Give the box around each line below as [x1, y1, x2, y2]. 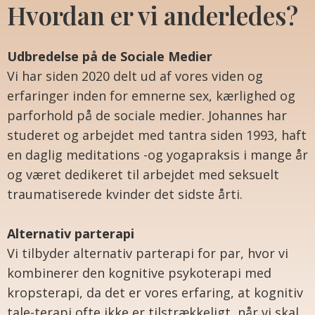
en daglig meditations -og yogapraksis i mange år [7, 146, 308, 163]
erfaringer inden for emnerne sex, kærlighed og [7, 86, 295, 104]
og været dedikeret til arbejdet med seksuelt [7, 165, 279, 183]
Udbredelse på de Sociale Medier [7, 47, 212, 65]
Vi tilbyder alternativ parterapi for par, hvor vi [7, 245, 288, 262]
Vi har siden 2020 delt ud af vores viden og [7, 67, 263, 84]
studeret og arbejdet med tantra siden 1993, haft [7, 126, 307, 143]
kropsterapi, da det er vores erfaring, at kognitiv [7, 284, 303, 302]
